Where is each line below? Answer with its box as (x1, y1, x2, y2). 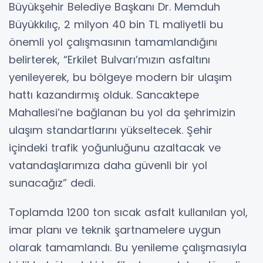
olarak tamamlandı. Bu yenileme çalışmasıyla (9, 240, 247, 255)
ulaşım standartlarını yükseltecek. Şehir (9, 122, 213, 137)
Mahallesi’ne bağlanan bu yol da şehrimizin (9, 104, 235, 120)
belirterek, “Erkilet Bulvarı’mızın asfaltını (9, 52, 210, 67)
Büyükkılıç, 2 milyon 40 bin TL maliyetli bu (9, 16, 223, 32)
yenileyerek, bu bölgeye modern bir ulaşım (9, 69, 232, 85)
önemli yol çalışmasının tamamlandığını (9, 34, 217, 49)
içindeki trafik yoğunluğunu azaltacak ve (9, 140, 221, 155)
